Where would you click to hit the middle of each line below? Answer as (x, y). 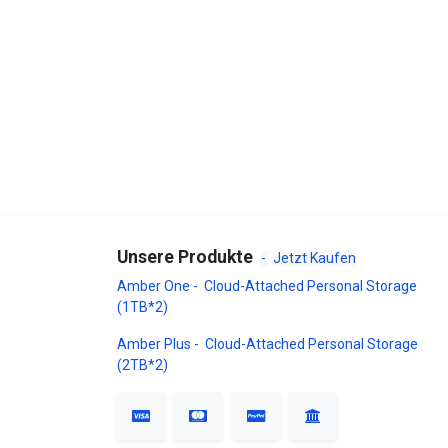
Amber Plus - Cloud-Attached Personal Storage (267, 343)
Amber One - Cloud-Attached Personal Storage (267, 285)
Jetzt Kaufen (314, 257)
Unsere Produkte (187, 256)
